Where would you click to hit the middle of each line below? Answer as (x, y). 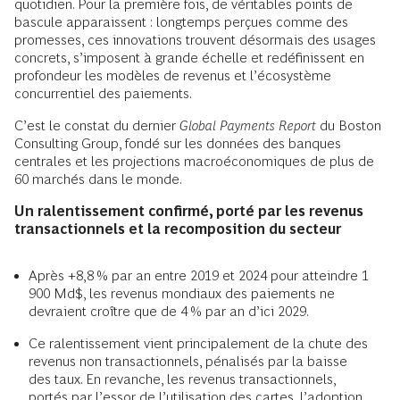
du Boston (349, 126)
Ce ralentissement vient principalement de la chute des (198, 344)
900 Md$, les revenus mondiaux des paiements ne (182, 294)
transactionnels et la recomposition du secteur (178, 229)
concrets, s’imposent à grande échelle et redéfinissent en (189, 58)
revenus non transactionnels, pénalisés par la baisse (188, 362)
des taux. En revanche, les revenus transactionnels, (182, 379)
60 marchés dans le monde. (98, 179)
